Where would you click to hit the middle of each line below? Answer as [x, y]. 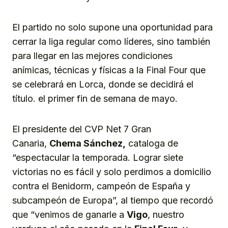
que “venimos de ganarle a [69, 214]
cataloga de [152, 143]
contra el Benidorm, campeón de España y [101, 186]
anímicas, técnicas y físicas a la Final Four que [109, 70]
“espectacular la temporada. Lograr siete [98, 157]
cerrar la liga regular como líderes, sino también [111, 41]
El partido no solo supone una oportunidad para [112, 27]
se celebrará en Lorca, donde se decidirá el [103, 84]
